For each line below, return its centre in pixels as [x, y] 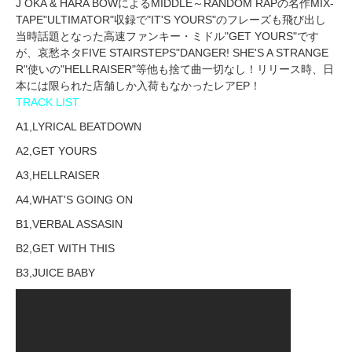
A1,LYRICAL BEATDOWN [79, 127]
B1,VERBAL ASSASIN [69, 224]
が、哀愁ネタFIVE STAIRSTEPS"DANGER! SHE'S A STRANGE [172, 53]
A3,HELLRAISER [58, 176]
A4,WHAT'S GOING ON [74, 200]
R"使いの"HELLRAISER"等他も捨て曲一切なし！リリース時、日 [175, 70]
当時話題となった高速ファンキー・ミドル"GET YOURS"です [167, 37]
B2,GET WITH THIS [65, 249]
